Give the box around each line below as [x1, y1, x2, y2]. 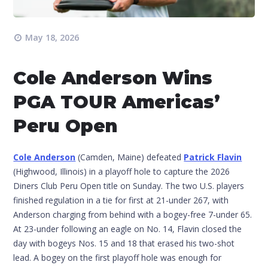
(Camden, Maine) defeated [75, 151, 184, 163]
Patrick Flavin [184, 151, 242, 163]
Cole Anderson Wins [13, 66, 213, 89]
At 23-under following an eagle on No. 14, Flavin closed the [13, 223, 242, 234]
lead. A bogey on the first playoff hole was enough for [13, 251, 222, 263]
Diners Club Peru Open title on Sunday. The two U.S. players [13, 179, 245, 191]
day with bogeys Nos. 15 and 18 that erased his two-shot [13, 237, 235, 249]
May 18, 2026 [25, 31, 80, 43]
